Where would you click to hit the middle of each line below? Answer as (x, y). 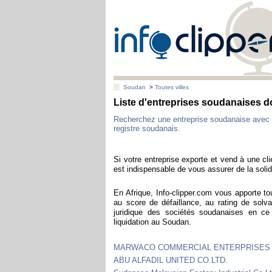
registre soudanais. (147, 128)
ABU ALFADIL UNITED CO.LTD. (171, 260)
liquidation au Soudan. (153, 222)
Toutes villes (172, 87)
